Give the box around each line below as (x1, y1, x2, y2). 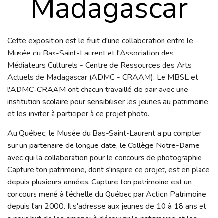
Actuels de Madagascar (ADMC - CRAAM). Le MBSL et (7, 72, 198, 83)
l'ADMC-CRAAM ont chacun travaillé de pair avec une (7, 84, 188, 95)
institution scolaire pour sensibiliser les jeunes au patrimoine (7, 96, 208, 107)
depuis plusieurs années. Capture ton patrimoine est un (7, 177, 192, 187)
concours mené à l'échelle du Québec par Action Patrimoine (7, 189, 206, 200)
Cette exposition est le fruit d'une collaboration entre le (7, 36, 193, 46)
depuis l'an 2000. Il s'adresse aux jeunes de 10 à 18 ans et (7, 201, 206, 212)
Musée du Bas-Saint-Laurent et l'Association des (7, 48, 174, 58)
